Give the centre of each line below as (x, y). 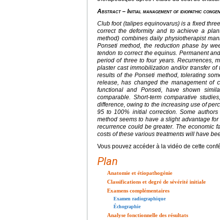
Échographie (127, 206)
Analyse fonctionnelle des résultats (148, 215)
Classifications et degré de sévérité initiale (156, 181)
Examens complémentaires (138, 190)
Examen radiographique (139, 198)
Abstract (109, 11)
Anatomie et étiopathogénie (140, 173)
